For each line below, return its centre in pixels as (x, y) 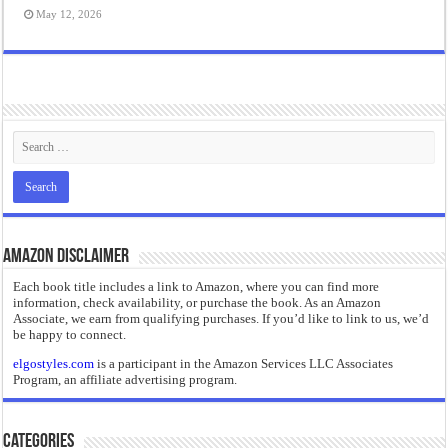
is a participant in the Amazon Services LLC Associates (244, 363)
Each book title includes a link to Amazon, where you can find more (196, 286)
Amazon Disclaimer (66, 256)
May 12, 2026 (69, 13)
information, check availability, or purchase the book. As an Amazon (197, 302)
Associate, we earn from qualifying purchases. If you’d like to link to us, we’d (221, 318)
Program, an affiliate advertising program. (125, 379)
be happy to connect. (70, 334)
